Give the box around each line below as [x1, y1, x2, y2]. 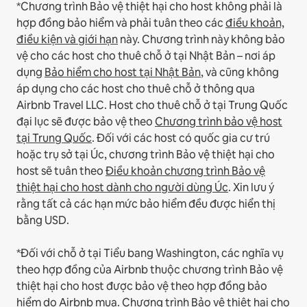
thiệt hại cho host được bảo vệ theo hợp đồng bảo [16, 279, 267, 294]
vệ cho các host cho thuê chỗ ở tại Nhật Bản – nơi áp [16, 49, 275, 64]
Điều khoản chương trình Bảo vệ [106, 164, 265, 179]
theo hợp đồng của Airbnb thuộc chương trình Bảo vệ [16, 262, 283, 278]
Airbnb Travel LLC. [16, 98, 107, 113]
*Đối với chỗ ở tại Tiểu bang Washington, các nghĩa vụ [16, 246, 284, 261]
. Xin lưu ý [228, 180, 274, 195]
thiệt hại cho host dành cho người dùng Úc [16, 180, 228, 195]
